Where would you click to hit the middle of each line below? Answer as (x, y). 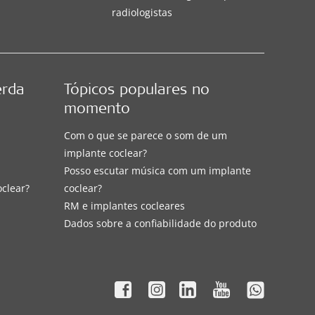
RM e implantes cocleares (124, 205)
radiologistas (142, 12)
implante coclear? (105, 153)
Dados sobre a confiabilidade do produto (160, 223)
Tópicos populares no (136, 91)
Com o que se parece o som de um (145, 135)
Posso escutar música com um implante (157, 170)
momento (97, 110)
